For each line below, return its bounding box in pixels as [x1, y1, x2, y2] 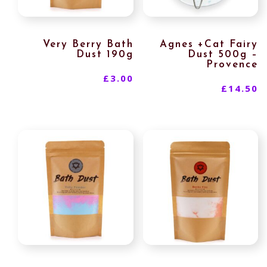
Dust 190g [76, 49, 133, 60]
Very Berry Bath [42, 39, 133, 49]
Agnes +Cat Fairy [160, 39, 259, 49]
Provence [206, 59, 259, 70]
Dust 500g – [188, 49, 259, 60]
